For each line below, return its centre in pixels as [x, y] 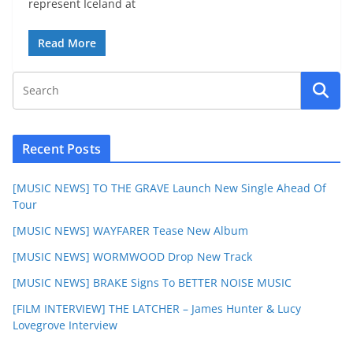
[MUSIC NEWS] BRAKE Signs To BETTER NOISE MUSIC [152, 283]
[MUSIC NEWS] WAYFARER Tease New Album [130, 231]
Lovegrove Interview [65, 325]
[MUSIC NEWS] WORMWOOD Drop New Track [132, 257]
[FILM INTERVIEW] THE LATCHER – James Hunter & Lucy [157, 309]
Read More [67, 43]
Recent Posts [61, 149]
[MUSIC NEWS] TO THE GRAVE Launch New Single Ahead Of [169, 188]
